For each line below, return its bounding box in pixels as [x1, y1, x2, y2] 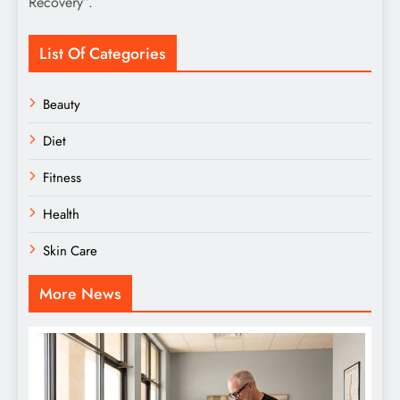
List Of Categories [39, 42, 166, 66]
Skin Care [43, 241, 97, 262]
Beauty [43, 95, 80, 115]
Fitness [43, 168, 81, 188]
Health [43, 204, 79, 225]
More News [39, 282, 121, 306]
